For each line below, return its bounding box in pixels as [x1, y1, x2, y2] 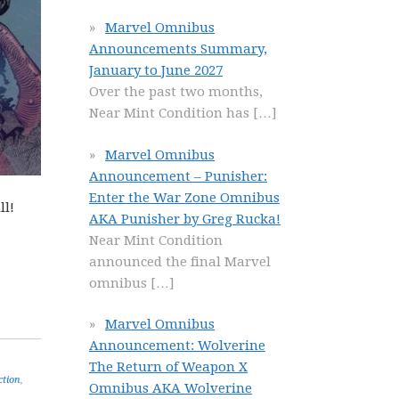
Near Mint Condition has [89, 105, 253, 121]
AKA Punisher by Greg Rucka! [89, 210, 281, 227]
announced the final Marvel [89, 253, 271, 270]
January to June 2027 [89, 62, 223, 78]
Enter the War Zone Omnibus [89, 189, 280, 206]
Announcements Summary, [89, 41, 267, 57]
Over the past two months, [89, 84, 263, 100]
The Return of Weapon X [89, 359, 248, 375]
